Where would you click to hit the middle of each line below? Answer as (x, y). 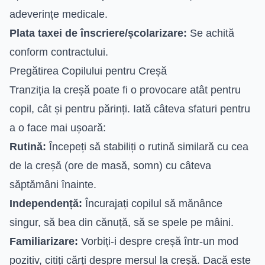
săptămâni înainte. (53, 184)
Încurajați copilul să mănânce (152, 203)
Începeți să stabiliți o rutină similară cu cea (147, 146)
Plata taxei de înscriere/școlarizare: (98, 33)
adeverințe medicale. (59, 14)
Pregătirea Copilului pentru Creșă (88, 71)
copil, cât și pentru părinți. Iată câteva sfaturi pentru (130, 109)
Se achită (211, 33)
